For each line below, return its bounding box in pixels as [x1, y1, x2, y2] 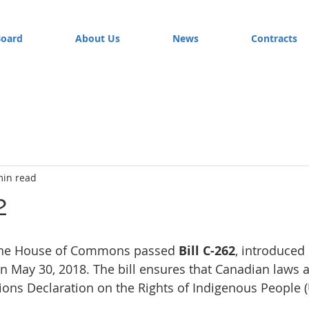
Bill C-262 [179, 242, 235, 259]
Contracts [250, 32, 297, 45]
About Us [75, 32, 120, 45]
